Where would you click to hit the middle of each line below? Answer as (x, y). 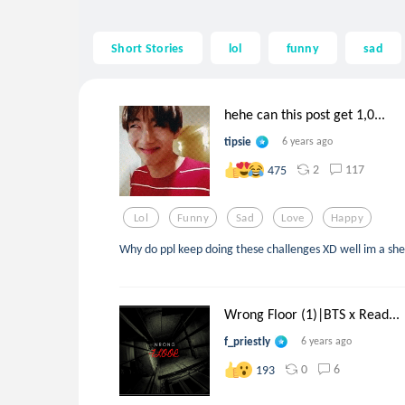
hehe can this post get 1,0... (305, 115)
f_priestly (247, 342)
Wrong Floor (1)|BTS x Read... (312, 315)
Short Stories (148, 47)
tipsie (238, 142)
